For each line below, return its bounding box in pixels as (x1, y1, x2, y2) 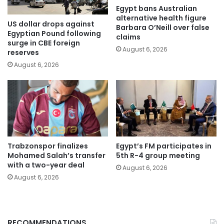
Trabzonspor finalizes (7, 141, 88, 151)
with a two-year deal (7, 160, 84, 170)
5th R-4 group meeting (116, 150, 200, 161)
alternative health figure (116, 12, 206, 23)
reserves (7, 47, 39, 58)
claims (116, 31, 140, 42)
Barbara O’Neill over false (116, 22, 209, 32)
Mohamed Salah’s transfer (7, 150, 105, 161)
